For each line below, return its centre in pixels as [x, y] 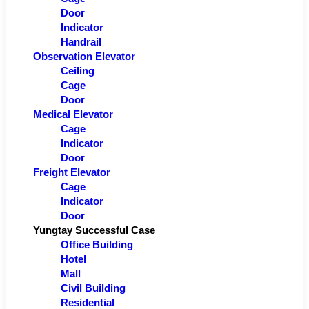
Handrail [81, 42]
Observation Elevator [84, 57]
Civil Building [93, 289]
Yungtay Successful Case [94, 231]
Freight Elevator [72, 173]
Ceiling [78, 71]
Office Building [97, 245]
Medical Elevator [73, 115]
